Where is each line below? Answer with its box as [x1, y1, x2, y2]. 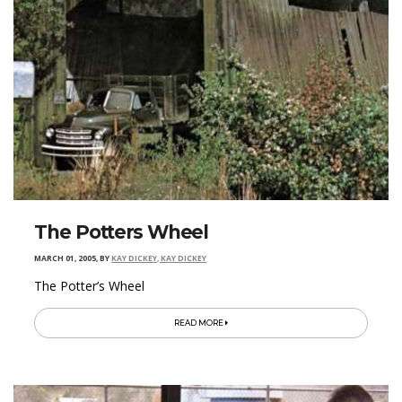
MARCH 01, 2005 [34, 253, 97, 265]
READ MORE [174, 319, 225, 328]
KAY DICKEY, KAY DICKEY [111, 253, 207, 265]
